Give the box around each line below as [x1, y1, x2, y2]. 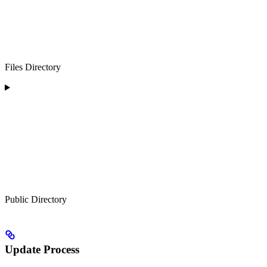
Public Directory [5, 194, 67, 205]
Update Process [5, 243, 79, 256]
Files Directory [5, 62, 61, 73]
